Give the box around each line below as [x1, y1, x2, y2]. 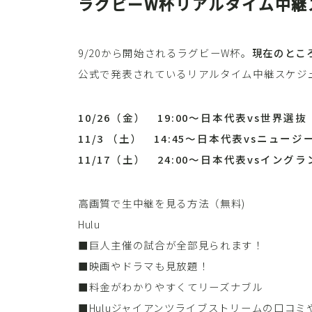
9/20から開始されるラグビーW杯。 [78, 45, 252, 61]
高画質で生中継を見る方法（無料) [78, 196, 246, 211]
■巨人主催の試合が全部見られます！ [78, 237, 264, 253]
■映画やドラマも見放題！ [78, 258, 210, 274]
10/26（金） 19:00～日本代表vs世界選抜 [78, 110, 307, 125]
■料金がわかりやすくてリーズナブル [78, 279, 263, 295]
